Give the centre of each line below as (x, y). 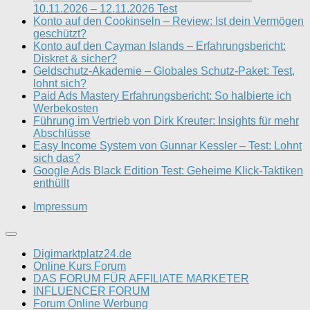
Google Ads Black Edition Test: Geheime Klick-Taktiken (168, 170)
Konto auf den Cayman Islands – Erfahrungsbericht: (159, 46)
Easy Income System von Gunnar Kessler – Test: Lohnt (167, 145)
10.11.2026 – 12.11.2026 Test (105, 8)
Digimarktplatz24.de (82, 253)
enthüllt (51, 183)
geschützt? (60, 33)
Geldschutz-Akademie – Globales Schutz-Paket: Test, (164, 71)
